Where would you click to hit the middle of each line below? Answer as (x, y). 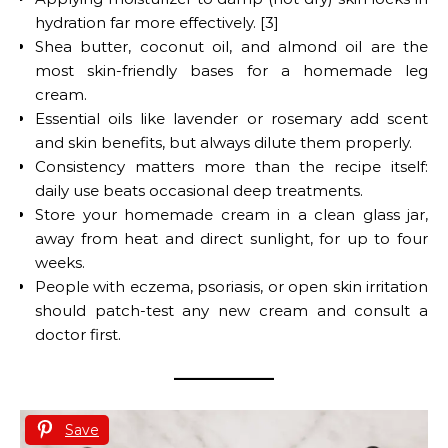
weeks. (60, 262)
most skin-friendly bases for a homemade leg (231, 70)
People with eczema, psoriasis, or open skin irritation (231, 286)
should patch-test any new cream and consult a (231, 310)
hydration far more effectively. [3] (157, 22)
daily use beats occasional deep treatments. (199, 190)
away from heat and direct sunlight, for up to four (231, 238)
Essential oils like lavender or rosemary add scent (231, 118)
